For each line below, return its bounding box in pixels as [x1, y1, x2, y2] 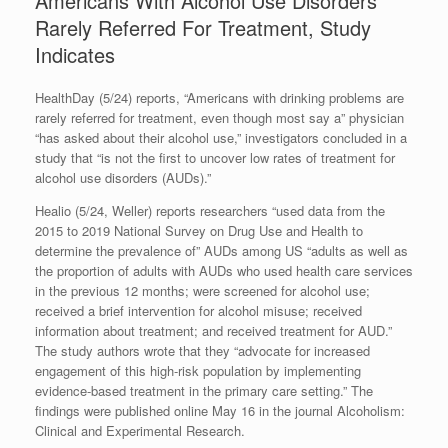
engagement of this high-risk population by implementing [35, 361, 361, 381]
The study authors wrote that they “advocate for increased [35, 341, 370, 361]
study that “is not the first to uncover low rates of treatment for [35, 148, 395, 168]
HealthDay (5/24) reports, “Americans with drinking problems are [35, 88, 404, 108]
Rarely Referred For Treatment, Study [35, 13, 371, 43]
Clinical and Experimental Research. [35, 421, 245, 441]
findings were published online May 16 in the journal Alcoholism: [35, 401, 405, 421]
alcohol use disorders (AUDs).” [35, 168, 211, 188]
